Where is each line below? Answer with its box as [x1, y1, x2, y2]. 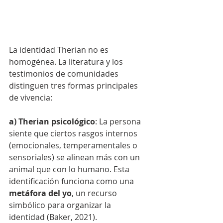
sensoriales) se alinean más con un [9, 151, 142, 163]
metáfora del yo [9, 187, 72, 199]
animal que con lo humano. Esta [9, 163, 131, 175]
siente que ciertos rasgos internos [9, 127, 139, 139]
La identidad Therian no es [9, 44, 111, 55]
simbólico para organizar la [9, 199, 113, 211]
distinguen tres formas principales [9, 80, 140, 91]
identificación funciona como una [9, 175, 136, 187]
